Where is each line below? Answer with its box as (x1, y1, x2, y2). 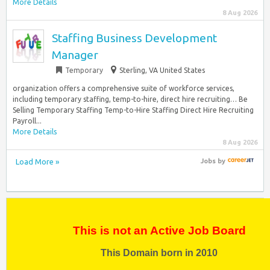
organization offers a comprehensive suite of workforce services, (13, 84, 234, 92)
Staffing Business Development (52, 31, 217, 45)
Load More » (16, 157, 59, 166)
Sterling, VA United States (119, 66, 205, 74)
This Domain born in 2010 (101, 247, 218, 258)
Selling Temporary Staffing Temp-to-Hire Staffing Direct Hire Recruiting (13, 106, 254, 114)
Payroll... (13, 117, 42, 125)
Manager (52, 48, 98, 61)
